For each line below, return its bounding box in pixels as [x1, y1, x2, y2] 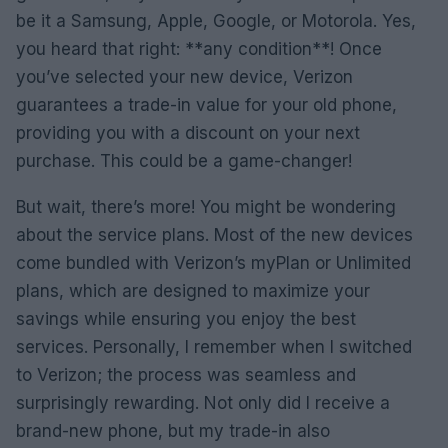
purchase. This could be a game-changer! [16, 150, 352, 171]
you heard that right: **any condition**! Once [16, 38, 382, 59]
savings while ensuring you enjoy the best [16, 308, 356, 329]
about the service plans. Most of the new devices [16, 224, 413, 245]
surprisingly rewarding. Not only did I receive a [16, 392, 390, 413]
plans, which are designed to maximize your [16, 280, 370, 301]
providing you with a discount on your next [16, 122, 360, 143]
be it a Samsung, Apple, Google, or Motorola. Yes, [16, 10, 416, 31]
